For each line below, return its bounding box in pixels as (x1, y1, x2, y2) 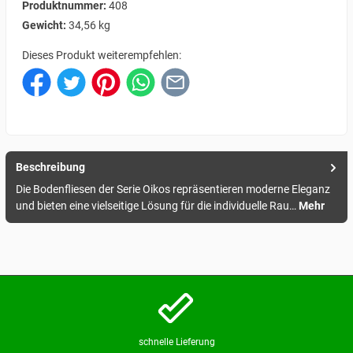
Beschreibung (16, 161, 85, 175)
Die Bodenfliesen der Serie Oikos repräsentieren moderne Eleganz (16, 183, 330, 197)
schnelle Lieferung (138, 336, 215, 347)
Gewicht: (22, 18, 69, 32)
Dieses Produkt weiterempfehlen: (22, 48, 181, 62)
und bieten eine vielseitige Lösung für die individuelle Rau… (16, 199, 299, 214)
